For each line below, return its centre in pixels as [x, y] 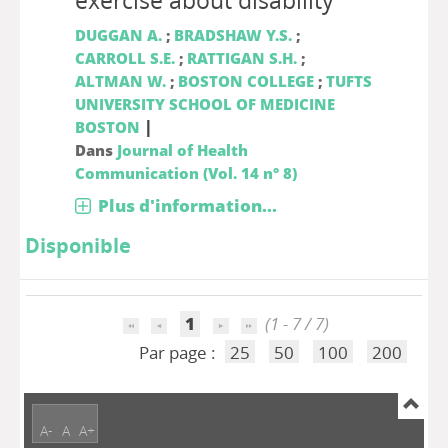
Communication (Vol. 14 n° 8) [185, 173]
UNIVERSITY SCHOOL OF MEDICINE [204, 104]
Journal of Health [182, 150]
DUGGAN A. [118, 35]
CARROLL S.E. [124, 58]
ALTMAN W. [120, 81]
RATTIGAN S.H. [241, 58]
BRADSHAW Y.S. [232, 35]
